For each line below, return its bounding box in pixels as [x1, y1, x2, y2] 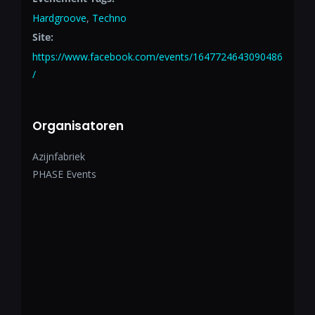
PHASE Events [32, 167, 96, 181]
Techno [91, 11, 127, 25]
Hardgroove [32, 11, 86, 25]
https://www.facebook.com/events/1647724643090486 [32, 50, 283, 64]
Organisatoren [32, 117, 124, 135]
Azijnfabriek [32, 150, 85, 164]
